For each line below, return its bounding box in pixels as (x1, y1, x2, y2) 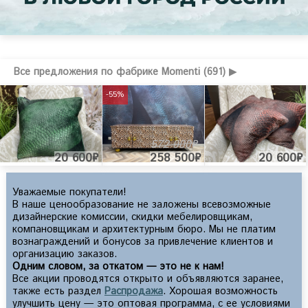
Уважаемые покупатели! (12, 185, 126, 199)
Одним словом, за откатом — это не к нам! (12, 259, 224, 274)
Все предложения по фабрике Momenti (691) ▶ (14, 65, 236, 79)
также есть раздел (12, 284, 104, 298)
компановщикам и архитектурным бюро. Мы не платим (12, 222, 276, 236)
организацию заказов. (12, 247, 117, 261)
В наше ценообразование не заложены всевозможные (12, 197, 271, 212)
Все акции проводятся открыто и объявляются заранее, (12, 272, 283, 286)
